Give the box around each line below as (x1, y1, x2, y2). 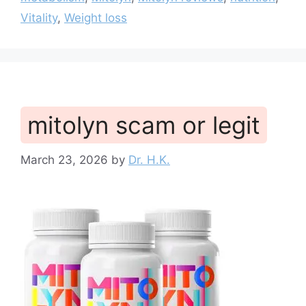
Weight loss (64, 11, 127, 25)
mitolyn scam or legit (27, 111, 260, 139)
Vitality (20, 11, 57, 25)
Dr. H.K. (128, 152, 170, 167)
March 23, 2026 (20, 152, 108, 167)
